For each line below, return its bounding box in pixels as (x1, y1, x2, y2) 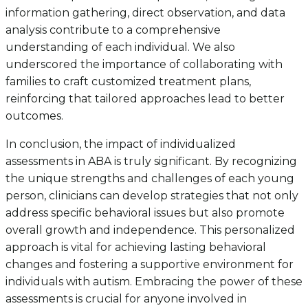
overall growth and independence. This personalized (5, 223, 295, 236)
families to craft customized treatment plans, (5, 74, 251, 88)
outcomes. (5, 109, 63, 122)
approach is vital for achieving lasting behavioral (5, 240, 266, 254)
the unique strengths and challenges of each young (5, 171, 294, 185)
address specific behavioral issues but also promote (5, 206, 285, 219)
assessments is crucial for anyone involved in (5, 291, 247, 305)
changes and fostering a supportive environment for (5, 257, 294, 271)
